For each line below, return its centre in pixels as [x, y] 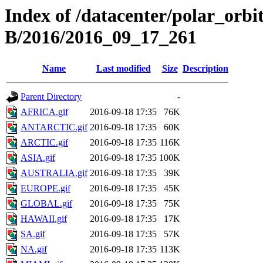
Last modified [123, 69]
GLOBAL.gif [46, 204]
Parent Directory [51, 97]
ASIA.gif [38, 158]
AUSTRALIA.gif [54, 173]
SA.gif [33, 234]
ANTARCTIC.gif [54, 127]
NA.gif [34, 249]
